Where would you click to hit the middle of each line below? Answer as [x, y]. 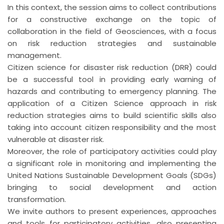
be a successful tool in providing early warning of [112, 79]
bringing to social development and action [112, 187]
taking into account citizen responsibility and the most [112, 127]
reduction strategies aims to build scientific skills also [112, 115]
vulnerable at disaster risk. [56, 139]
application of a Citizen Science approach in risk [112, 103]
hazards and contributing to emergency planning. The [112, 91]
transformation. [37, 199]
